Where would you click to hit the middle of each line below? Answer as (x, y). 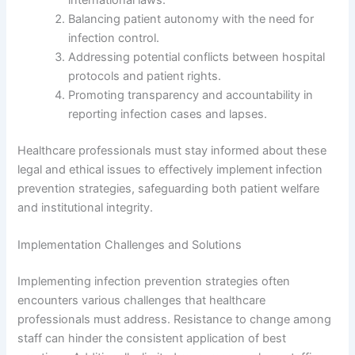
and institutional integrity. (86, 207)
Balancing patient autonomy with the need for (191, 19)
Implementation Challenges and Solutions (130, 245)
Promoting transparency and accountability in (191, 95)
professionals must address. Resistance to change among (175, 319)
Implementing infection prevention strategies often (154, 281)
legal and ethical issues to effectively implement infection (170, 169)
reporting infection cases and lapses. (168, 114)
